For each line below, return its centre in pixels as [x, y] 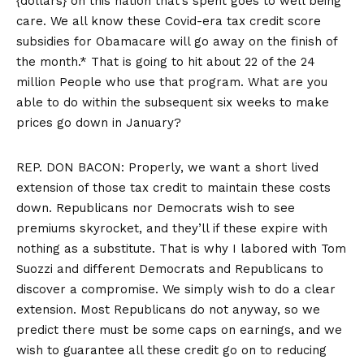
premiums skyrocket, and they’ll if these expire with [172, 229]
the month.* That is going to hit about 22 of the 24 [166, 62]
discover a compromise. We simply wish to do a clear [176, 290]
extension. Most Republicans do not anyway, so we [168, 310]
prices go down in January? [99, 123]
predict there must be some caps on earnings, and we [179, 330]
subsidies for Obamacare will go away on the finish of [177, 42]
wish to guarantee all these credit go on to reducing [171, 351]
